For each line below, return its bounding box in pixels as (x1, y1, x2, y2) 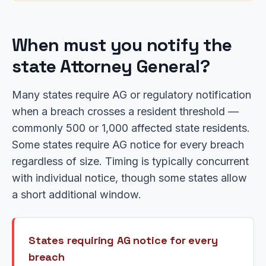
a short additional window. (12, 188, 141, 201)
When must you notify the (12, 33, 232, 56)
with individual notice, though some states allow (12, 172, 247, 184)
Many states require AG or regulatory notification (12, 88, 251, 101)
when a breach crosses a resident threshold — (12, 105, 239, 118)
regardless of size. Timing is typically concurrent (12, 155, 249, 167)
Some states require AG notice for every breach (12, 138, 244, 151)
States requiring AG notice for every (28, 233, 218, 247)
